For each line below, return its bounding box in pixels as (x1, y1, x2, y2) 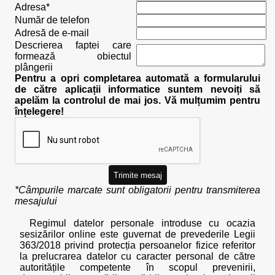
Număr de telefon (15, 15, 90, 25)
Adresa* (15, 2, 50, 12)
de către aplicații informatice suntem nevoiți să (15, 84, 260, 95)
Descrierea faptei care (15, 40, 131, 50)
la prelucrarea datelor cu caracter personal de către (20, 251, 255, 261)
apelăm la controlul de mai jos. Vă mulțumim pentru (15, 95, 260, 106)
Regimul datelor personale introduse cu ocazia (29, 218, 255, 228)
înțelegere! (15, 106, 64, 117)
